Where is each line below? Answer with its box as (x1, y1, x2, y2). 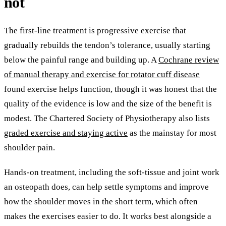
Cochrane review (158, 55, 219, 65)
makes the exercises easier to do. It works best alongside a (4, 211, 211, 221)
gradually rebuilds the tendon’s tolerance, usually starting (4, 40, 210, 50)
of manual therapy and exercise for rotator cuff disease (4, 70, 200, 80)
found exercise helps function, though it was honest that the (4, 84, 217, 94)
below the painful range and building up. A (4, 55, 158, 65)
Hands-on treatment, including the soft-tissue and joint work (4, 167, 219, 178)
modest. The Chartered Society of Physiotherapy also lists (4, 114, 210, 124)
